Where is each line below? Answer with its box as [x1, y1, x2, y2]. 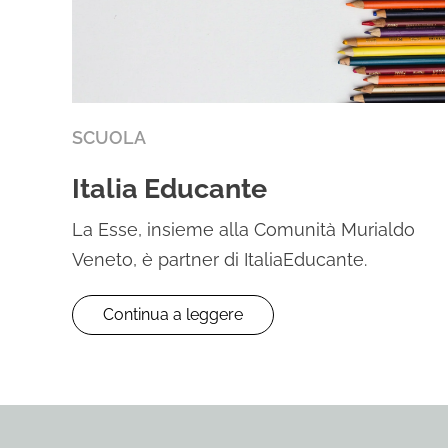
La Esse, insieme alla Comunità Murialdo [72, 218, 415, 240]
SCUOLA [72, 126, 146, 148]
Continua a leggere [103, 304, 243, 324]
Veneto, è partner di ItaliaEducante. [72, 248, 367, 270]
